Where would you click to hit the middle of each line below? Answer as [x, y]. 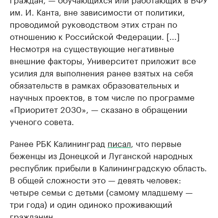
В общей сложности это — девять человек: [95, 179]
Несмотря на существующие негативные [92, 48]
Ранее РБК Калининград [59, 143]
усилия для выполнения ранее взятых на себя [101, 72]
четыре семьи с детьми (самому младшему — [101, 191]
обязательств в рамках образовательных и [94, 84]
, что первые [156, 143]
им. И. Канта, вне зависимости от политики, [97, 11]
